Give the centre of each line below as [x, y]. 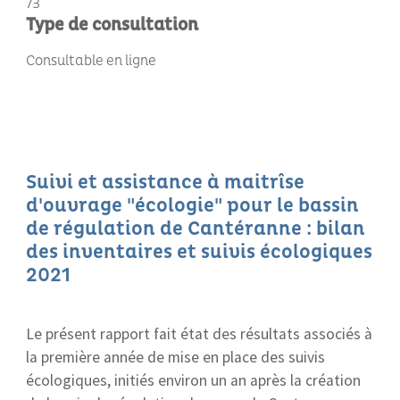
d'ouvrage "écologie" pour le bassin [192, 205]
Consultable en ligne [91, 61]
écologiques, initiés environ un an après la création [193, 380]
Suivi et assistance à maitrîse [165, 182]
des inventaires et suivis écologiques [199, 252]
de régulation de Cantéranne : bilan [196, 229]
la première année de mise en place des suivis [175, 357]
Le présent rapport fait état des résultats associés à [199, 334]
